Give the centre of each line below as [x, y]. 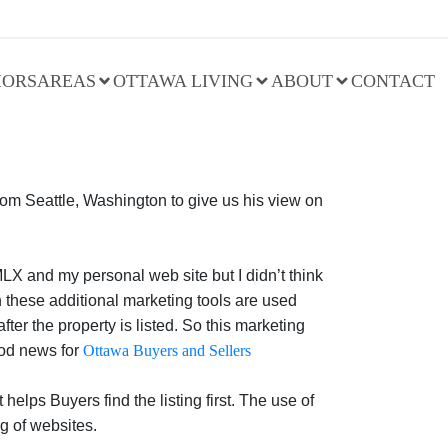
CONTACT [392, 80]
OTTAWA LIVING [183, 80]
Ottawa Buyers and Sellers [167, 351]
